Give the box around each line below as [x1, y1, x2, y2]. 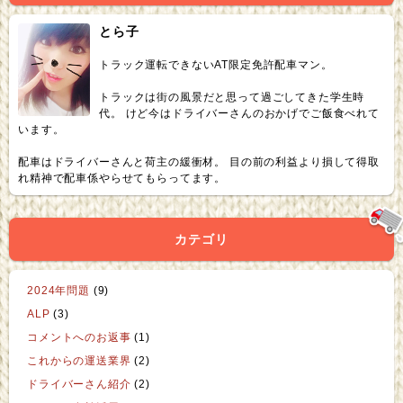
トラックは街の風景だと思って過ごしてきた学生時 [99, 91, 365, 104]
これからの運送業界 [27, 354, 131, 368]
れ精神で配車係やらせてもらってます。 [18, 172, 227, 185]
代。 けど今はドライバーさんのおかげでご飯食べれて [99, 107, 380, 121]
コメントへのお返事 [27, 331, 131, 345]
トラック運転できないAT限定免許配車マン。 [99, 58, 333, 72]
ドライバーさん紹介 [27, 378, 131, 391]
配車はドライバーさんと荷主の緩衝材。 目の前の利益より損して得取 [18, 156, 380, 169]
